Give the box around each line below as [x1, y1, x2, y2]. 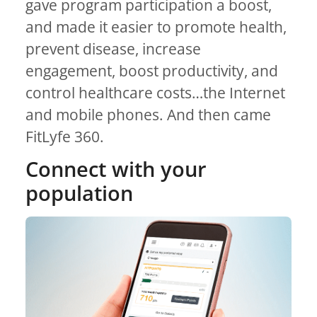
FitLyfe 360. [25, 127, 104, 147]
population [25, 179, 133, 207]
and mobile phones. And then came [25, 105, 271, 125]
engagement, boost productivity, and [25, 61, 278, 81]
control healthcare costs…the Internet [25, 83, 285, 103]
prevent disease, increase [25, 39, 201, 59]
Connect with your [25, 155, 207, 183]
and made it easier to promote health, [25, 17, 287, 38]
